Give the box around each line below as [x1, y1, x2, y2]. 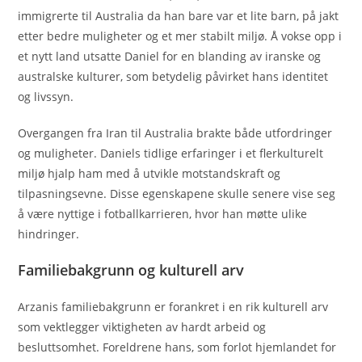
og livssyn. [18, 88, 74, 104]
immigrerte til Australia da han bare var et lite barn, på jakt [18, 7, 339, 23]
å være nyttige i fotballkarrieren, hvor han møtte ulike [18, 205, 308, 221]
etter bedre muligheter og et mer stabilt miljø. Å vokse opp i [18, 27, 343, 44]
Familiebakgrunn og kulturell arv [18, 259, 245, 280]
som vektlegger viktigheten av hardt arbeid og [18, 318, 267, 335]
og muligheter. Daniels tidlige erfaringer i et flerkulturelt [18, 145, 324, 161]
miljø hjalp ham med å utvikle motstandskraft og [18, 165, 281, 181]
